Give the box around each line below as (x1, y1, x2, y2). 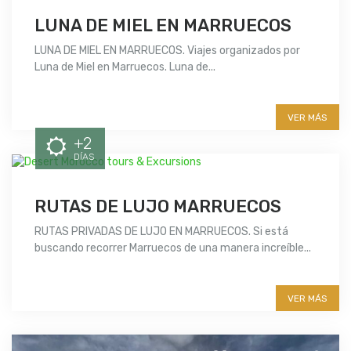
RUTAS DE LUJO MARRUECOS (34, 195, 281, 217)
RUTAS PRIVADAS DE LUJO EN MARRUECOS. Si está (34, 224, 288, 238)
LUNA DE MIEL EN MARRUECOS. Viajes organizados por (34, 43, 300, 57)
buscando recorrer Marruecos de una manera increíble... (34, 241, 311, 255)
